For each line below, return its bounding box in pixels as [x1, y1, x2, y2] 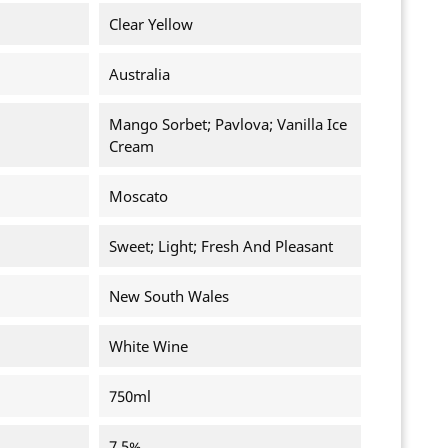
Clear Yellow [108, 14, 193, 35]
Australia [108, 64, 170, 85]
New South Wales [108, 286, 229, 307]
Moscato [108, 186, 168, 207]
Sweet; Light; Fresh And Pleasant [108, 236, 333, 257]
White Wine [108, 336, 188, 357]
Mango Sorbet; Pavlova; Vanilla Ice [108, 114, 347, 135]
